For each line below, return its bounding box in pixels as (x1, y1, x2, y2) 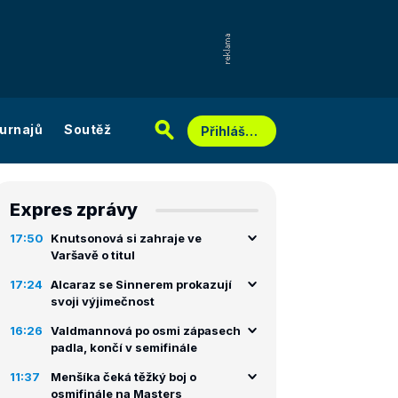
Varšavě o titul (51, 248, 135, 262)
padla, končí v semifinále (51, 340, 197, 354)
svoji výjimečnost (51, 294, 155, 308)
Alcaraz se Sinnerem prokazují (51, 277, 232, 291)
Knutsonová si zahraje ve (51, 231, 202, 245)
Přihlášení (245, 123, 258, 139)
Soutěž (64, 121, 111, 137)
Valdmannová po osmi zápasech (51, 323, 241, 338)
